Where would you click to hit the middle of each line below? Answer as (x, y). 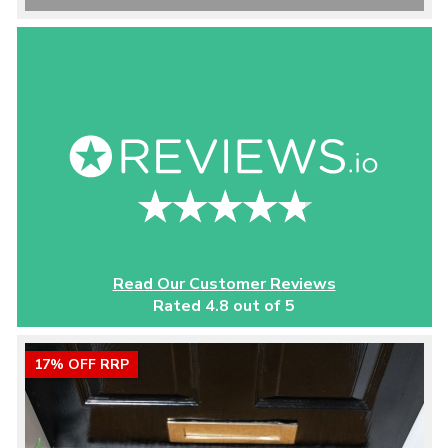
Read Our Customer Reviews (224, 284)
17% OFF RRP (81, 364)
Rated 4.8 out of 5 (224, 306)
